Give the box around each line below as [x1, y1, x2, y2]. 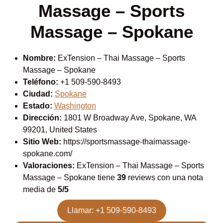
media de [23, 185, 58, 194]
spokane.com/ [23, 149, 72, 158]
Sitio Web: [23, 137, 61, 146]
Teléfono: [23, 78, 58, 87]
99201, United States [23, 125, 97, 134]
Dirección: [23, 113, 62, 122]
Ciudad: [23, 90, 53, 99]
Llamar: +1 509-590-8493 [67, 206, 156, 215]
